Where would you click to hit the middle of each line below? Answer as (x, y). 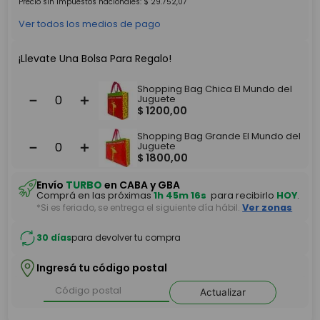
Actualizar (222, 292)
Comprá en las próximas (95, 195)
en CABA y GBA (141, 185)
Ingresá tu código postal (102, 268)
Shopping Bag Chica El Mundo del (215, 89)
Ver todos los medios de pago (90, 24)
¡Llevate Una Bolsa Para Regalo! (95, 58)
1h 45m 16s (180, 195)
